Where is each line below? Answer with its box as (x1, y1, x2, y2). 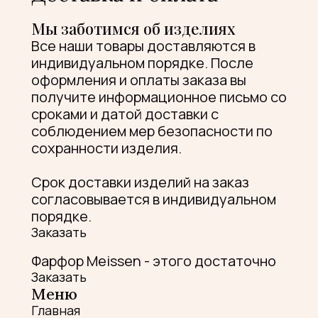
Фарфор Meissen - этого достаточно (31, 251, 276, 270)
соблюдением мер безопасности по (31, 121, 273, 141)
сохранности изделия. (31, 138, 182, 158)
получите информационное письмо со (31, 87, 287, 106)
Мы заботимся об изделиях (31, 17, 236, 39)
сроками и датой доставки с (31, 104, 219, 124)
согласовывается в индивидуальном (31, 189, 276, 209)
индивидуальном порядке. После (31, 53, 253, 72)
